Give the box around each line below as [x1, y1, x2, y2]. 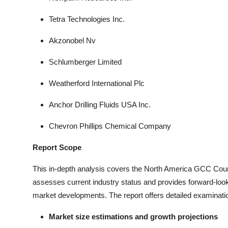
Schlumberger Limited [49, 58, 122, 66]
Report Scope [33, 143, 81, 152]
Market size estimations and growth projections [49, 212, 218, 221]
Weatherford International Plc [49, 79, 145, 88]
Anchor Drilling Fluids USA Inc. [49, 100, 151, 109]
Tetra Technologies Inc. [49, 15, 125, 23]
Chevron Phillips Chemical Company [49, 122, 171, 130]
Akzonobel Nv [49, 36, 96, 45]
